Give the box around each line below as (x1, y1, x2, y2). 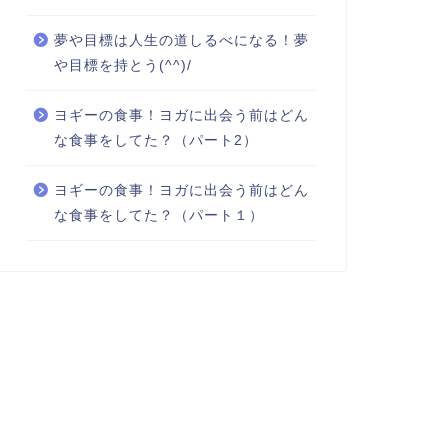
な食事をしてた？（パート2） (53, 133, 258, 149)
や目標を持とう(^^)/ (53, 58, 192, 74)
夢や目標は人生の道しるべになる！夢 (53, 33, 309, 49)
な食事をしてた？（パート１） (53, 208, 264, 224)
